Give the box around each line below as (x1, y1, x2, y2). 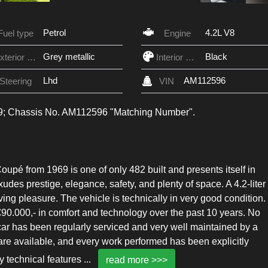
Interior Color (185, 51, 194, 62)
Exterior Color (26, 51, 36, 62)
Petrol (42, 27, 66, 38)
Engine (164, 28, 191, 38)
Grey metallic (42, 51, 95, 62)
